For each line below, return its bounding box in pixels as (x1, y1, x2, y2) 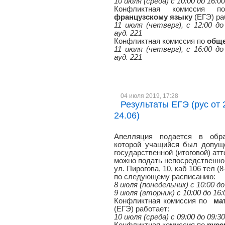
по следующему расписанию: (114, 173, 215, 181)
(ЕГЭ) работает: (114, 205, 169, 213)
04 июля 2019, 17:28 (121, 92, 179, 99)
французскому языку (114, 13, 192, 21)
